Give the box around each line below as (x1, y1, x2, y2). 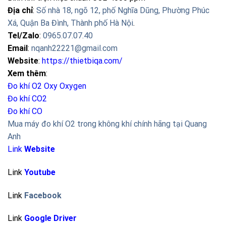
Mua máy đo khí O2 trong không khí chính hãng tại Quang (8, 119, 207, 129)
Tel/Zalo (8, 30, 39, 40)
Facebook (24, 190, 62, 200)
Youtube (24, 167, 55, 177)
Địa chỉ (8, 5, 33, 15)
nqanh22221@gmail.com (31, 43, 118, 53)
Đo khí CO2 (8, 93, 47, 103)
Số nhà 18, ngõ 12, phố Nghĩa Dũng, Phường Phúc (36, 5, 209, 15)
